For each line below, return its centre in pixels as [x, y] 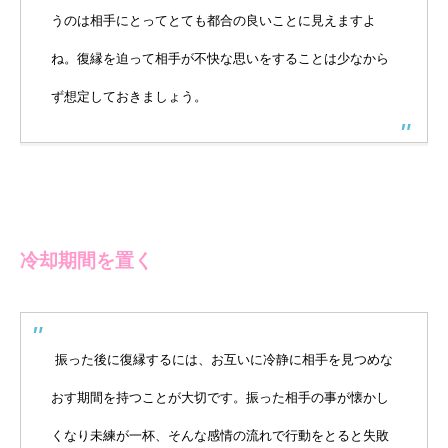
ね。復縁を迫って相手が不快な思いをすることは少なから [220, 59]
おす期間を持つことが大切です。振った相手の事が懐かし [220, 398]
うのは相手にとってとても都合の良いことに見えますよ [213, 21]
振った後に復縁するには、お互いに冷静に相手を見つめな [224, 360]
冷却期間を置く [96, 261]
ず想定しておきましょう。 [129, 97]
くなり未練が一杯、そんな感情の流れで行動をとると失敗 [220, 436]
